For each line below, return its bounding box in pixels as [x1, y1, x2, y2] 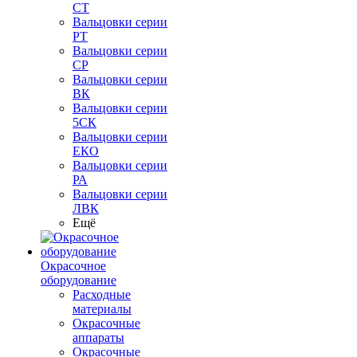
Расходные [73, 288, 131, 301]
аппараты [73, 331, 124, 344]
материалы [73, 302, 131, 316]
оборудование [41, 273, 116, 287]
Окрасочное [41, 259, 106, 273]
